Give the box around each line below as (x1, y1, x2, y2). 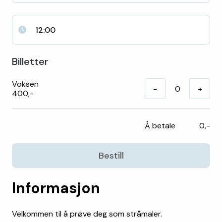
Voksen (12, 79, 39, 90)
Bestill (98, 149, 124, 162)
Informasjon (12, 178, 100, 198)
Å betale (145, 120, 175, 131)
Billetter (12, 55, 49, 68)
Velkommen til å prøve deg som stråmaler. (12, 209, 164, 220)
